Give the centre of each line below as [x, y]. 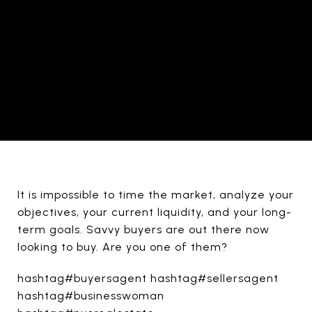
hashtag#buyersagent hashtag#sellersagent [148, 278]
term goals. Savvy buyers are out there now [143, 229]
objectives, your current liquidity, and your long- [155, 212]
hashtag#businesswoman [91, 296]
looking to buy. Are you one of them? [123, 247]
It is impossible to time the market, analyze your [156, 195]
